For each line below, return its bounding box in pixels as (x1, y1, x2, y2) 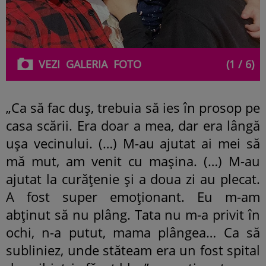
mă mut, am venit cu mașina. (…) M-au (6, 151, 260, 170)
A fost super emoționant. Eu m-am (6, 187, 260, 205)
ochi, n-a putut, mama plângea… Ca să (6, 223, 260, 241)
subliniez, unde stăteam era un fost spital (6, 240, 260, 259)
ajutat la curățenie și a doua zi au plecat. (6, 169, 260, 188)
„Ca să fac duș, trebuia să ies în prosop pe (6, 98, 260, 116)
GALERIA (66, 56, 107, 71)
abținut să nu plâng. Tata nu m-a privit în (6, 205, 260, 223)
